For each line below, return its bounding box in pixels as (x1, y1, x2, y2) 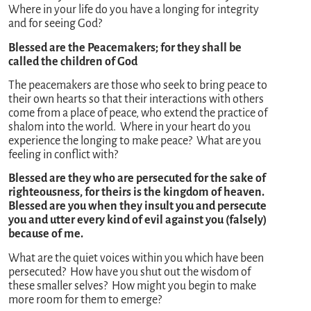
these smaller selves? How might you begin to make (8, 279, 257, 292)
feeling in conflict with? (8, 149, 119, 161)
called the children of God (8, 55, 138, 68)
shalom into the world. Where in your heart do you (8, 121, 251, 133)
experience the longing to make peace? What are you (8, 135, 262, 147)
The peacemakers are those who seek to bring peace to (8, 79, 268, 92)
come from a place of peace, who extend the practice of (8, 107, 268, 119)
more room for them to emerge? (8, 293, 162, 306)
